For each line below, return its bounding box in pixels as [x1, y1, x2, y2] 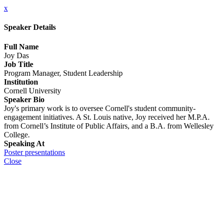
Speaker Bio [4, 95, 44, 104]
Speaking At [4, 139, 44, 148]
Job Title [4, 60, 33, 68]
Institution [4, 77, 38, 86]
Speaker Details [4, 23, 56, 32]
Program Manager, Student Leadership [4, 68, 123, 77]
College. [4, 130, 30, 139]
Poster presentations [4, 148, 65, 156]
